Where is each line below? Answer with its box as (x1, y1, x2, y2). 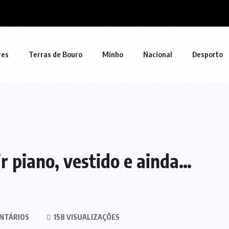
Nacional (143, 50, 172, 59)
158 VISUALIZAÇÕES (52, 213, 120, 221)
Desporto (192, 50, 223, 59)
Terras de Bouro (29, 50, 82, 59)
